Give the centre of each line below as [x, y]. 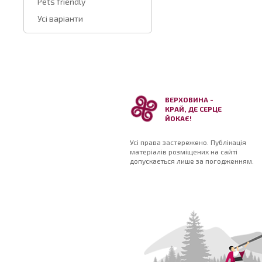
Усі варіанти [60, 18]
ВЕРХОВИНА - [189, 99]
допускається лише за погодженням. [192, 161]
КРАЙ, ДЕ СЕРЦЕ [193, 109]
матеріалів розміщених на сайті [184, 151]
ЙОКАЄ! [178, 118]
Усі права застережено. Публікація [188, 142]
